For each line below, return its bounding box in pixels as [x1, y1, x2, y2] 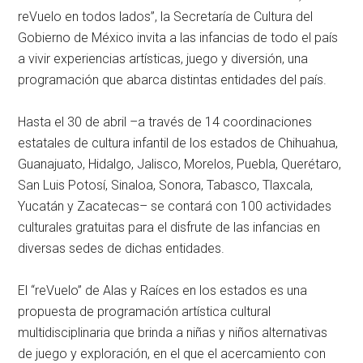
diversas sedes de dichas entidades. [18, 241, 225, 257]
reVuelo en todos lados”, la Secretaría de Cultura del [18, 9, 314, 25]
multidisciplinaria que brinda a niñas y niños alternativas [18, 325, 328, 341]
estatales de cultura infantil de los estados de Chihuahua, [18, 135, 339, 152]
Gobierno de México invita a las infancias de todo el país [18, 30, 339, 46]
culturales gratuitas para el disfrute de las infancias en [18, 220, 321, 236]
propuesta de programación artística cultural [18, 304, 271, 320]
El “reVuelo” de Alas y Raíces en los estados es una [18, 283, 308, 299]
